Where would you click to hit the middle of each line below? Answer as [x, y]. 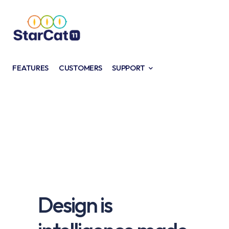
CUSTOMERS [81, 67]
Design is [75, 204]
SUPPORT [129, 67]
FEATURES [31, 67]
